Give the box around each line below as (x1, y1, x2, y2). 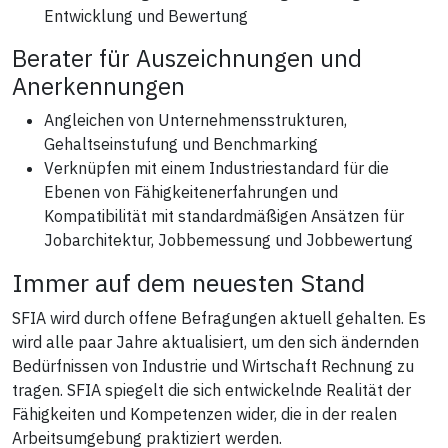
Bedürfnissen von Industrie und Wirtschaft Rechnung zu (12, 355, 414, 376)
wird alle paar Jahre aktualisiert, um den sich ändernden (12, 331, 419, 352)
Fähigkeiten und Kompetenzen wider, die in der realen (12, 403, 397, 424)
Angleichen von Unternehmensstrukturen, (44, 109, 347, 130)
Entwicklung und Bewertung (44, 5, 248, 26)
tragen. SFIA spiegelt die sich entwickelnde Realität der (12, 379, 411, 400)
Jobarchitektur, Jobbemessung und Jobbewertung (44, 229, 413, 250)
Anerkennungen (12, 70, 185, 101)
